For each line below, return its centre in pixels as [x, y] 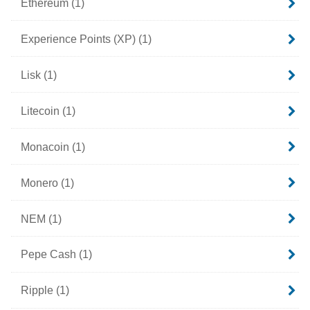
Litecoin [41, 110]
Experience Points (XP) [79, 38]
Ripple [38, 290]
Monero [40, 182]
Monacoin [46, 146]
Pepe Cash [49, 254]
